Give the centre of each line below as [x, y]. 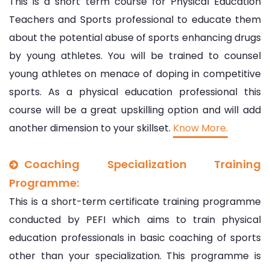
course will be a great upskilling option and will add [135, 110]
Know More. [200, 128]
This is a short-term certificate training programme [135, 201]
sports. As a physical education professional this [135, 92]
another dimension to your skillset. [91, 128]
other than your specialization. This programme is [135, 256]
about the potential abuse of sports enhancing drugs [135, 37]
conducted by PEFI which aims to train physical [135, 219]
